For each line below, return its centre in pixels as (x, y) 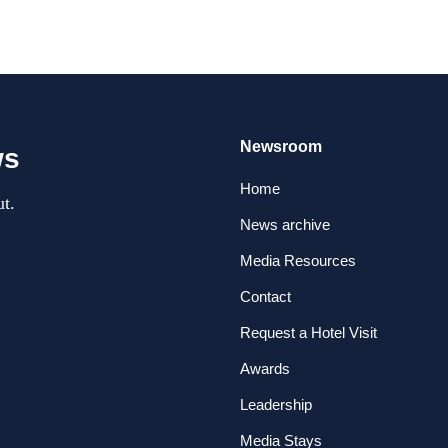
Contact (265, 296)
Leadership (276, 404)
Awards (265, 368)
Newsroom (281, 146)
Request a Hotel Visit (308, 332)
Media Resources (298, 260)
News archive (285, 224)
